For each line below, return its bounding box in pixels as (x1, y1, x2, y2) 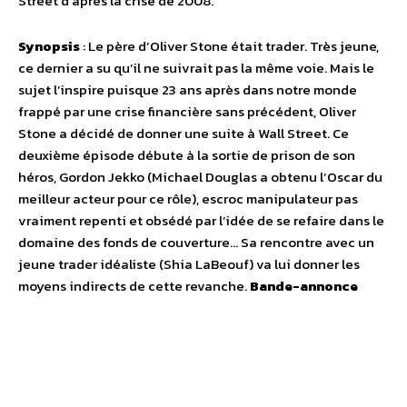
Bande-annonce (250, 275, 358, 297)
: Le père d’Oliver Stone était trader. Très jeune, (80, 35, 379, 57)
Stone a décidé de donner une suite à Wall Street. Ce (18, 123, 349, 144)
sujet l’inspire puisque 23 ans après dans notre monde (18, 79, 357, 101)
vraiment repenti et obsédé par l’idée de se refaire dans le (18, 210, 384, 232)
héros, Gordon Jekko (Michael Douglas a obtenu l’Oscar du (18, 166, 382, 188)
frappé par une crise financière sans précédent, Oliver (18, 101, 356, 123)
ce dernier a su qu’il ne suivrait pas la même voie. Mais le (18, 57, 374, 79)
